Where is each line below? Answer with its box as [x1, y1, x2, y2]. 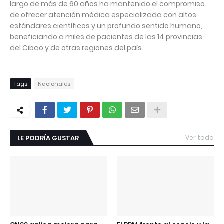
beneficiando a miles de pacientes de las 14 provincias [10, 32, 202, 42]
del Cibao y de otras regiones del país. [10, 43, 145, 53]
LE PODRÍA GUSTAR [17, 133, 79, 143]
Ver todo [185, 133, 214, 142]
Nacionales [38, 80, 70, 88]
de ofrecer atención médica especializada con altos [10, 10, 196, 20]
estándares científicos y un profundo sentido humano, [10, 21, 202, 31]
